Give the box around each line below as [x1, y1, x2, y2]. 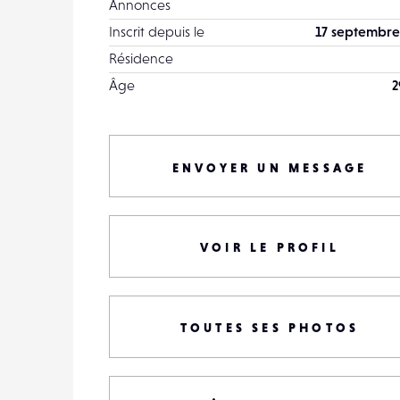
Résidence [109, 50, 173, 66]
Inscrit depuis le [109, 23, 204, 39]
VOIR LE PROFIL [200, 240, 339, 254]
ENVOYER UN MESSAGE [171, 161, 368, 175]
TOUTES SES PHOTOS [179, 321, 360, 335]
